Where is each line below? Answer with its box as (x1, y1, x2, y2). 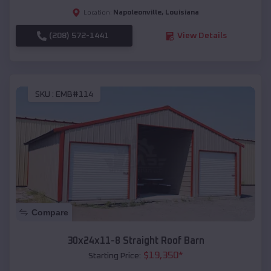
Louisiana (165, 9, 199, 17)
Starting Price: (88, 251, 141, 260)
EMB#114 (56, 90, 93, 99)
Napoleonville (113, 9, 162, 17)
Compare (31, 207, 68, 217)
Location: (83, 10, 112, 16)
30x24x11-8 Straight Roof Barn (67, 235, 204, 246)
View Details (177, 31, 227, 41)
